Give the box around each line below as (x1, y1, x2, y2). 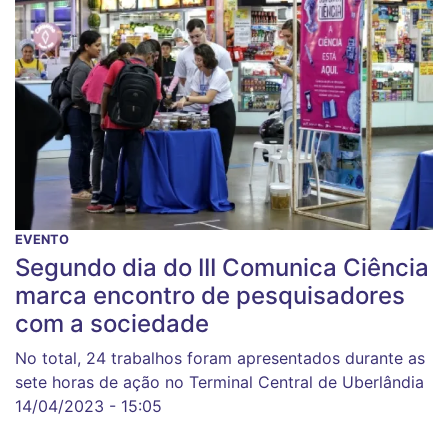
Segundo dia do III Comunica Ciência (15, 253, 429, 283)
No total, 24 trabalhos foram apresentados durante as (15, 348, 425, 369)
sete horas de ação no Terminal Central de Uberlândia (15, 372, 424, 393)
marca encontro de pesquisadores (15, 281, 405, 311)
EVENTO (15, 232, 69, 248)
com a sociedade (15, 309, 209, 339)
